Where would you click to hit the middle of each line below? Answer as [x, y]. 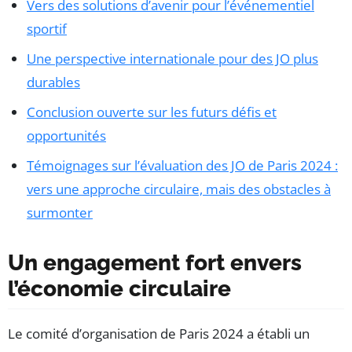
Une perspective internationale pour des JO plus [172, 58]
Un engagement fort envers [155, 262]
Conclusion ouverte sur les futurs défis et [152, 112]
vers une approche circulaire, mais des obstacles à [179, 189]
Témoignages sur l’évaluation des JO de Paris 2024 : [182, 165]
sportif [47, 28]
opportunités [66, 135]
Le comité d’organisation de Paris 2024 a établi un [159, 333]
